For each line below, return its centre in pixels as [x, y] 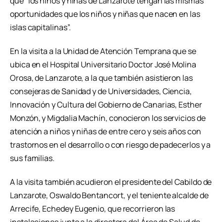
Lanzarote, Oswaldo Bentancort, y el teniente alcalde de [109, 195]
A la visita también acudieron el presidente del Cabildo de [111, 182]
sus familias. [32, 158]
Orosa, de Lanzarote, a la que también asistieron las [101, 78]
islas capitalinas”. [40, 28]
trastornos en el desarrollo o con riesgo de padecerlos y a [111, 144]
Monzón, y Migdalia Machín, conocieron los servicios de [108, 118]
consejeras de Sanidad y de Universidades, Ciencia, [101, 91]
